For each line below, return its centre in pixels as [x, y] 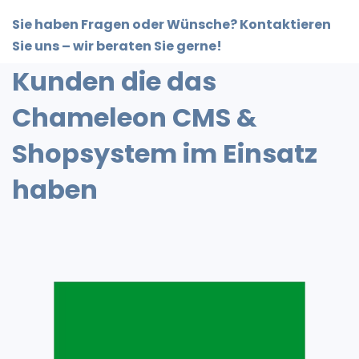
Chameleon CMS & [135, 118]
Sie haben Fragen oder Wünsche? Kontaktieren [171, 25]
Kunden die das [114, 82]
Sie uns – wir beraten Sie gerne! [117, 46]
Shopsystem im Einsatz [165, 154]
